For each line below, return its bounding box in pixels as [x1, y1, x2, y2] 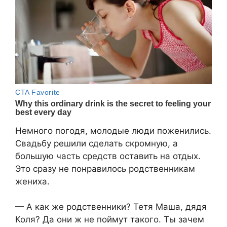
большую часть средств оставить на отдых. [15, 150, 201, 161]
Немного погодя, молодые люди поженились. [15, 125, 211, 136]
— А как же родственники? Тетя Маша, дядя [15, 202, 207, 212]
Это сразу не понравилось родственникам [15, 163, 195, 174]
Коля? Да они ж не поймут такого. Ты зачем [15, 214, 204, 225]
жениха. [15, 176, 50, 186]
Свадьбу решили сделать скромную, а [15, 138, 178, 148]
